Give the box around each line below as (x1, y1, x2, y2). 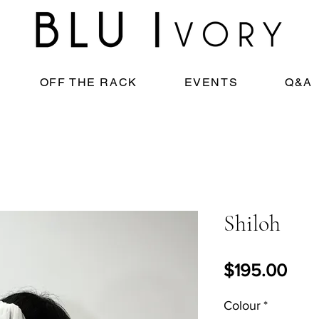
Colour (224, 298, 261, 313)
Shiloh (224, 209, 281, 237)
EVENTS (184, 75, 239, 89)
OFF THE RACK (39, 75, 137, 89)
